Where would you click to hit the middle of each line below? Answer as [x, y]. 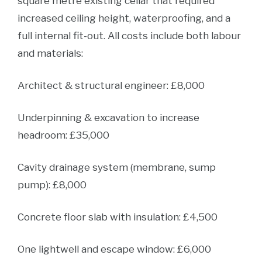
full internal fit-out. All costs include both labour [129, 36]
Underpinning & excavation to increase [108, 118]
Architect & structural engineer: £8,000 [111, 85]
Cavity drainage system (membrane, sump [117, 167]
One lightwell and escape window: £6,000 [114, 249]
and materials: [50, 53]
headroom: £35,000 [63, 135]
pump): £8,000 [52, 185]
